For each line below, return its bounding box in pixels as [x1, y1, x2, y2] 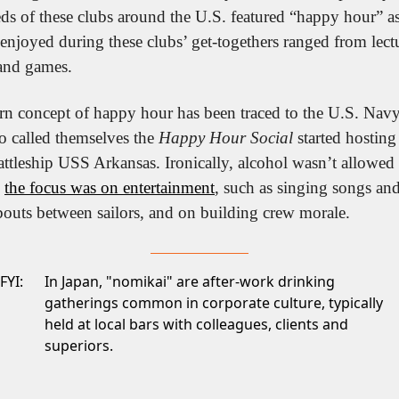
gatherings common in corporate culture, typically [45, 292, 383, 313]
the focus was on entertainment [4, 177, 215, 197]
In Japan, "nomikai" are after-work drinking [45, 271, 335, 291]
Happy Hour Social [159, 127, 293, 147]
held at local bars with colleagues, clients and [45, 313, 348, 334]
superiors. [45, 335, 113, 355]
